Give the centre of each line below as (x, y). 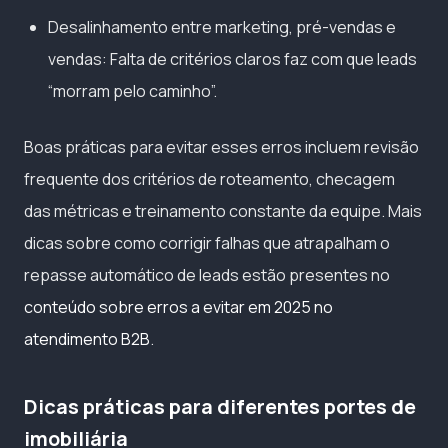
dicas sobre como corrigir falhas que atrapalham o (207, 242)
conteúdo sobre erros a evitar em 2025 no (178, 306)
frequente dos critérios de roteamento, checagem (209, 178)
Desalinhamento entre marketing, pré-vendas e (222, 26)
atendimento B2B (87, 338)
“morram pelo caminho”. (132, 90)
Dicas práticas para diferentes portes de (220, 406)
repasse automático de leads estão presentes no (207, 274)
